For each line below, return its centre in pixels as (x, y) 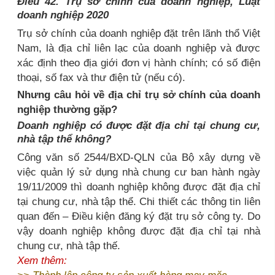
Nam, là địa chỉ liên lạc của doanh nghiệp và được (139, 48)
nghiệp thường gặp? (67, 109)
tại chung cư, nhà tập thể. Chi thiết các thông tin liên (139, 201)
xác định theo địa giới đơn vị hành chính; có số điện (139, 62)
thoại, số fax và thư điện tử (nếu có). (101, 77)
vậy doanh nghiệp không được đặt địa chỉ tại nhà (139, 230)
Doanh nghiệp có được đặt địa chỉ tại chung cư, (139, 125)
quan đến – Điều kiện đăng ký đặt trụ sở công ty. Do (139, 216)
